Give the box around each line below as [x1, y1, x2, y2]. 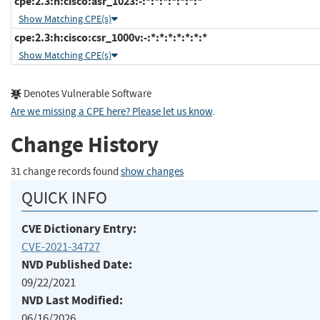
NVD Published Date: [21, 256, 132, 273]
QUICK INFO [21, 186, 107, 209]
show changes [121, 164, 184, 179]
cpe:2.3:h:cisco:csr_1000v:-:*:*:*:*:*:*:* [12, 29, 207, 45]
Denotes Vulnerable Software [21, 86, 151, 101]
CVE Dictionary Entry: [21, 220, 136, 237]
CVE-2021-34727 [21, 239, 100, 254]
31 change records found [11, 164, 121, 179]
